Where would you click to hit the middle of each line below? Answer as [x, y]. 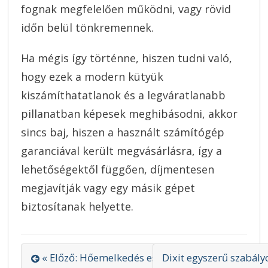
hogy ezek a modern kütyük [92, 77]
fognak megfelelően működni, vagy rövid [126, 9]
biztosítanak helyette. [77, 207]
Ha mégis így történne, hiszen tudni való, [127, 58]
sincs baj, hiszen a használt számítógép [123, 133]
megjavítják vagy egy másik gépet [108, 188]
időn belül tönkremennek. [87, 28]
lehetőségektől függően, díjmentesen [118, 170]
